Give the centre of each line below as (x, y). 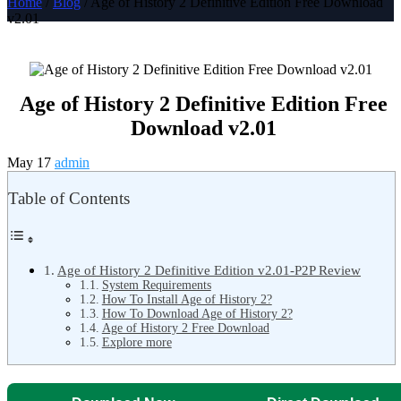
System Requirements (156, 285)
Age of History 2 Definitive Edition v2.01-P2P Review (209, 269)
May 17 (31, 163)
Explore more (137, 342)
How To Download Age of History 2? (197, 313)
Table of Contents (69, 199)
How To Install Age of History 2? (187, 299)
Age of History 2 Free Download (185, 328)
